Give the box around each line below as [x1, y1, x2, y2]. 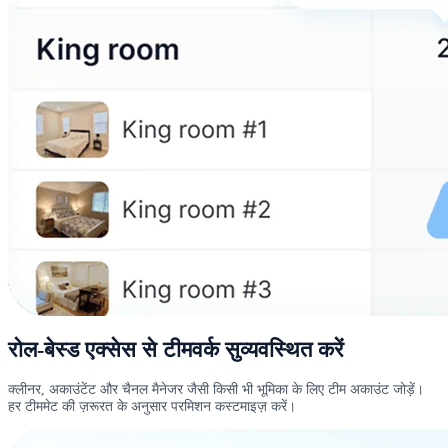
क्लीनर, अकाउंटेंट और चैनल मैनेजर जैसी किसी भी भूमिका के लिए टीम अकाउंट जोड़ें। [8, 380, 424, 397]
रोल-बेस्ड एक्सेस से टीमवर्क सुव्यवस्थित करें [8, 337, 344, 362]
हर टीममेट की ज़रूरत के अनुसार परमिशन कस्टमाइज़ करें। [8, 397, 296, 414]
